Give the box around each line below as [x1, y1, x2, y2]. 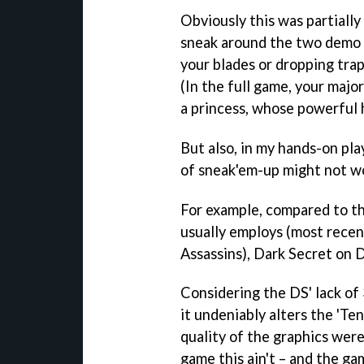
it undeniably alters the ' [180, 305, 340, 324]
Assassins [180, 244, 242, 262]
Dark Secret [253, 244, 332, 262]
